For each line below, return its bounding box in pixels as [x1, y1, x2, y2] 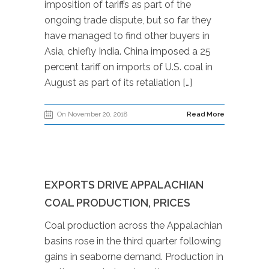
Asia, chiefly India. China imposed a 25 [44, 46, 211, 57]
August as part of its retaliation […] [44, 77, 192, 88]
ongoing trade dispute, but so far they [44, 14, 211, 26]
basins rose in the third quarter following [44, 235, 221, 247]
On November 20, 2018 [57, 110, 127, 118]
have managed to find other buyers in [44, 30, 210, 41]
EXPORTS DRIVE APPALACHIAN [44, 178, 204, 191]
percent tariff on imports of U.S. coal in [44, 61, 213, 73]
